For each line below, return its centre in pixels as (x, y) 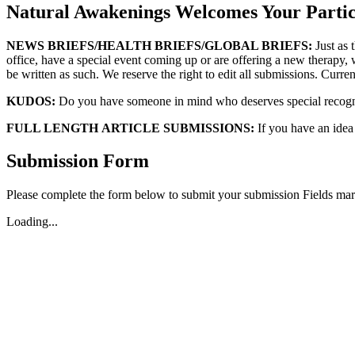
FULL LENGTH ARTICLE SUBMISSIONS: (130, 128)
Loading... (32, 222)
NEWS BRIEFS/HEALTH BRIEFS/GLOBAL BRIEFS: (159, 45)
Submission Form (78, 161)
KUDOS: (31, 101)
